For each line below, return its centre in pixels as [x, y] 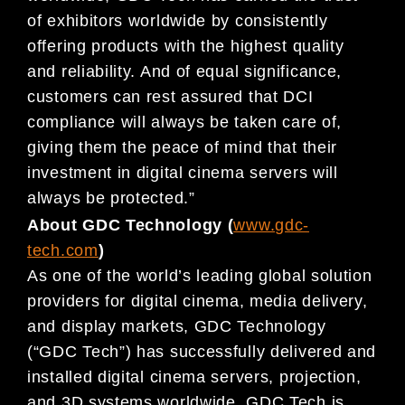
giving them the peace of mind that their [183, 148]
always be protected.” [111, 198]
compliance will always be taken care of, [185, 122]
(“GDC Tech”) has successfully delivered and [202, 352]
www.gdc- [272, 226]
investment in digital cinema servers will [183, 173]
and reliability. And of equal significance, [185, 72]
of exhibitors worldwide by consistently [178, 21]
